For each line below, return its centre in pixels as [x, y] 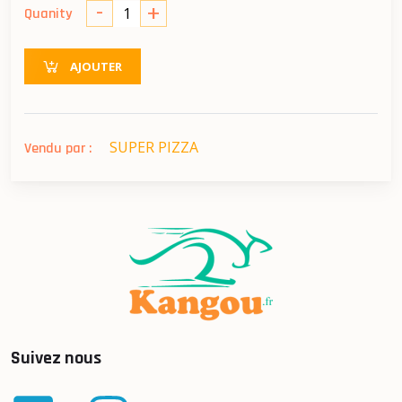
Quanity [48, 13]
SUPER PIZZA [154, 148]
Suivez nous [56, 358]
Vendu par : [60, 149]
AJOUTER [95, 67]
